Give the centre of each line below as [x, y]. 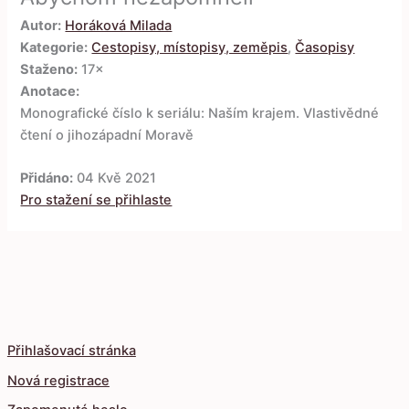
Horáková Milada [119, 26]
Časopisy [325, 48]
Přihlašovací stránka [71, 351]
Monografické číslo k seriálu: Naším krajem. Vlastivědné [200, 114]
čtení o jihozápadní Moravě [107, 136]
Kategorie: [54, 48]
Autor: [41, 26]
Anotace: [50, 92]
